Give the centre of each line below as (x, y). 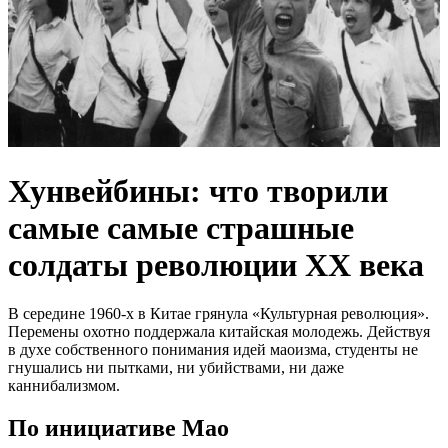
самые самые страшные (181, 227)
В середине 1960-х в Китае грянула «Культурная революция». (218, 314)
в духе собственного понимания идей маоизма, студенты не (213, 350)
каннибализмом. (64, 386)
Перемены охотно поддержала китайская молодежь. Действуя (219, 332)
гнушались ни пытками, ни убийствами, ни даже (176, 368)
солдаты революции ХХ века (216, 264)
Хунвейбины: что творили (198, 190)
